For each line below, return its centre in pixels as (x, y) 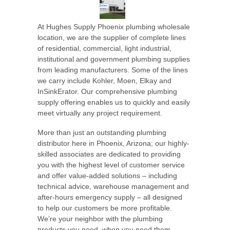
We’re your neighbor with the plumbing (100, 218)
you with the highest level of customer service (111, 165)
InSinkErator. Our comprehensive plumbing (107, 91)
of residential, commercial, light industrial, (104, 48)
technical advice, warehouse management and (113, 186)
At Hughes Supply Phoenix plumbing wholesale (113, 26)
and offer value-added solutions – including (107, 175)
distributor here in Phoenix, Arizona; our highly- (113, 143)
